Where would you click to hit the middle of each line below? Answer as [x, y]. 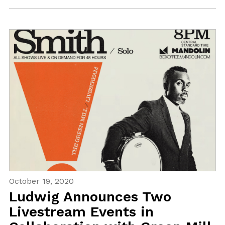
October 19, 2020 [41, 181]
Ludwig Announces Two [90, 197]
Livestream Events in [81, 212]
